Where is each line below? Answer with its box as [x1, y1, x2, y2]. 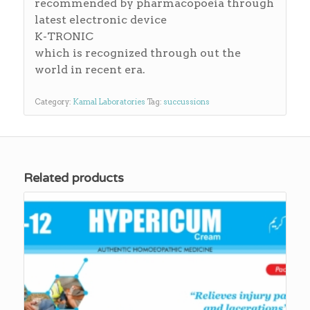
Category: [34, 96, 73, 107]
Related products [23, 170, 124, 185]
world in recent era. [34, 63, 145, 77]
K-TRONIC [34, 30, 93, 44]
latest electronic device [34, 13, 167, 27]
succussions [163, 96, 210, 107]
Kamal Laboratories [72, 96, 145, 107]
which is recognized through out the [34, 46, 241, 60]
